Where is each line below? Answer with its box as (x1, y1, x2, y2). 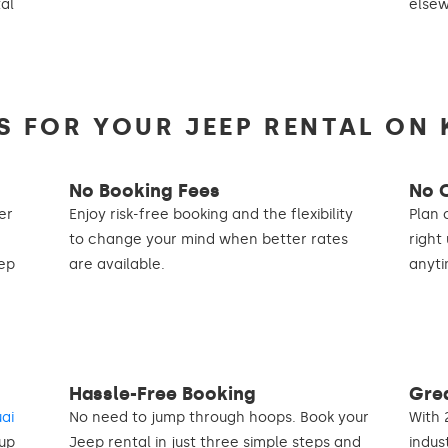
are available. (68, 255, 165, 273)
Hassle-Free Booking (68, 382, 256, 405)
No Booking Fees (68, 179, 220, 202)
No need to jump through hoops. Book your (68, 408, 369, 426)
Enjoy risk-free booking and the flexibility (68, 205, 353, 223)
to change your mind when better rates (68, 230, 348, 248)
